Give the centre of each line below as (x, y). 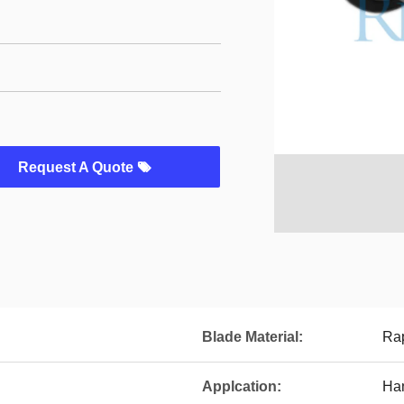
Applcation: (242, 386)
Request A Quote (78, 167)
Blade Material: (252, 337)
